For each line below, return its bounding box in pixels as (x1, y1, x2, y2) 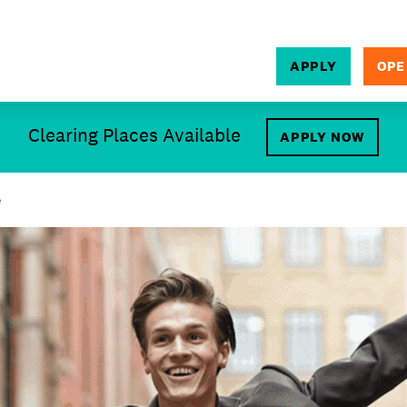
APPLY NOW (280, 128, 365, 145)
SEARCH (190, 115, 251, 134)
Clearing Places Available (28, 123, 242, 147)
